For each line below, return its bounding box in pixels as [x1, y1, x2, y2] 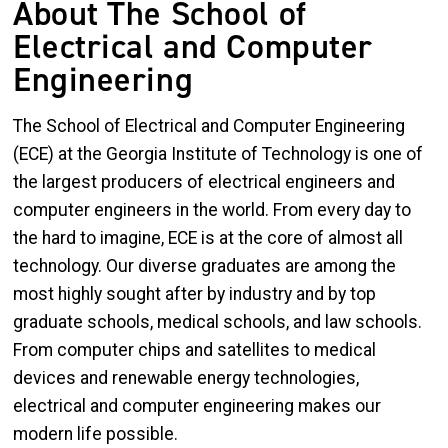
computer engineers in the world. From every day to [13, 200, 411, 221]
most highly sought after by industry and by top [13, 284, 376, 305]
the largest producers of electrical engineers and [13, 172, 395, 193]
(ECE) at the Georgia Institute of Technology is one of [13, 144, 423, 165]
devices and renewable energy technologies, [13, 368, 359, 389]
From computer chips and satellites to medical [13, 340, 376, 361]
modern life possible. [13, 424, 178, 445]
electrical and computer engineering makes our [13, 396, 381, 417]
